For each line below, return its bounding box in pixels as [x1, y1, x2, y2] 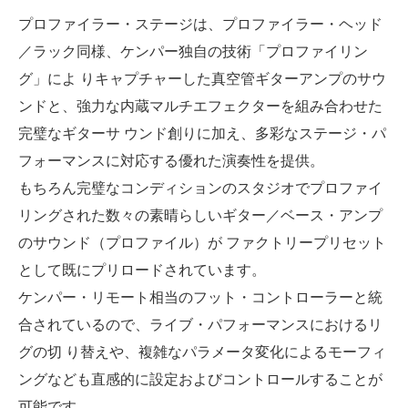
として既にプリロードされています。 [18, 262, 266, 279]
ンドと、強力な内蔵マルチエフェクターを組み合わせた [18, 98, 382, 115]
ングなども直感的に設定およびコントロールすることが [18, 372, 382, 388]
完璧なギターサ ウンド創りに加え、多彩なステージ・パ [18, 126, 386, 142]
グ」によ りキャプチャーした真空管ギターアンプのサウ [18, 71, 386, 87]
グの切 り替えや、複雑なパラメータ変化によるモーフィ [18, 344, 386, 361]
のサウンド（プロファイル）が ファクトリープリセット [18, 235, 386, 251]
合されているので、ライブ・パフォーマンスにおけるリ [18, 317, 382, 333]
